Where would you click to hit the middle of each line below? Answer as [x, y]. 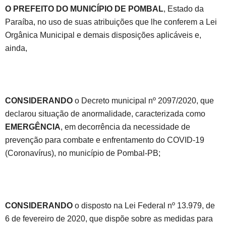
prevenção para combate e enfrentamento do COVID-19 [105, 140]
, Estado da [184, 9]
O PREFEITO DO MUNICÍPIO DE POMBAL [84, 9]
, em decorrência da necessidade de [125, 127]
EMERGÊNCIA [33, 127]
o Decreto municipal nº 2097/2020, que [144, 101]
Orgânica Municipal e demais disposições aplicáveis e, [103, 35]
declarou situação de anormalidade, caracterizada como [105, 114]
